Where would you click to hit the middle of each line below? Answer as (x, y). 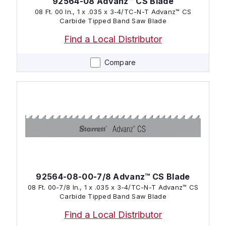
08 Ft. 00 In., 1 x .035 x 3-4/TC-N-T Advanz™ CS (113, 11)
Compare (120, 62)
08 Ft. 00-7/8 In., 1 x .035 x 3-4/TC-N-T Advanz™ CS (113, 187)
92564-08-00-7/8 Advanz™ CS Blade (113, 176)
